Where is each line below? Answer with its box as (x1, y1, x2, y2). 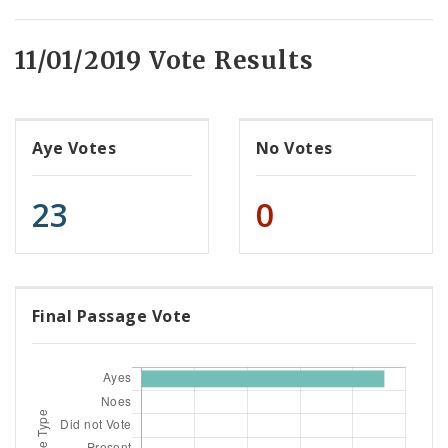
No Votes (256, 137, 333, 160)
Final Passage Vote (32, 305, 192, 328)
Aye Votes (32, 137, 117, 160)
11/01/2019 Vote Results (15, 45, 314, 77)
